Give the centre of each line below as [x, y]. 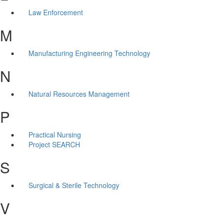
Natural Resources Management [79, 94]
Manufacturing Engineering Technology [89, 53]
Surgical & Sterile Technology [74, 185]
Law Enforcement [55, 12]
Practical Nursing [55, 134]
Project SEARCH [54, 144]
